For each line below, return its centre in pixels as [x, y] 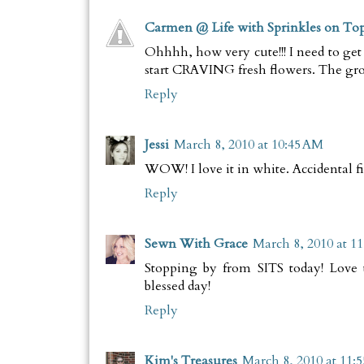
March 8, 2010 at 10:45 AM [248, 145]
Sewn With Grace [196, 244]
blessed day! [177, 286]
